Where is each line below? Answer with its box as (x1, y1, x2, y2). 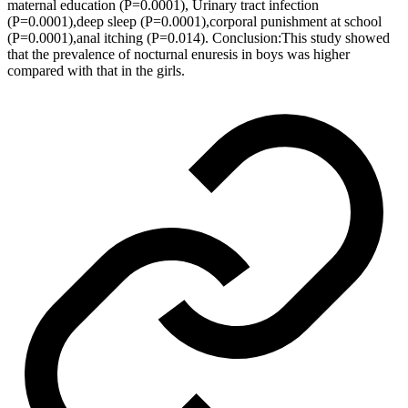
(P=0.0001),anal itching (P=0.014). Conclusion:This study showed (7, 29, 390, 46)
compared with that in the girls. (7, 62, 185, 78)
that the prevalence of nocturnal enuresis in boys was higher (7, 46, 350, 62)
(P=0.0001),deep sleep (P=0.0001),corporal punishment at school (7, 13, 382, 29)
